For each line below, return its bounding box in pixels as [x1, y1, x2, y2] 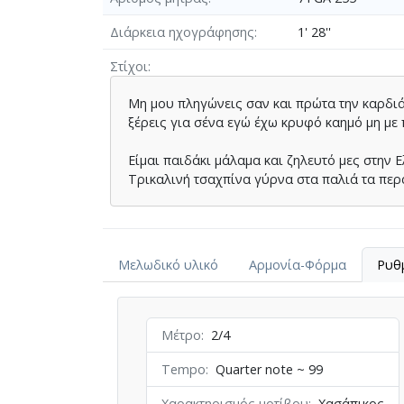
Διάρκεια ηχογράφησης [110, 23, 254, 41]
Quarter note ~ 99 [216, 361, 324, 379]
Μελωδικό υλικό [118, 255, 218, 273]
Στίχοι [110, 57, 148, 75]
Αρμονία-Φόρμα [249, 255, 346, 273]
